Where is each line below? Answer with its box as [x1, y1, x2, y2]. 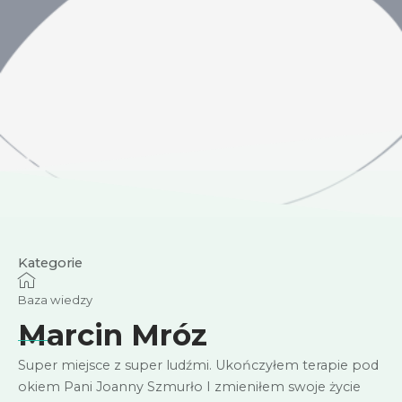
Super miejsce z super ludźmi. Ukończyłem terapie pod [18, 357, 379, 374]
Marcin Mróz [18, 317, 207, 354]
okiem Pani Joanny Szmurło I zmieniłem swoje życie [18, 379, 361, 396]
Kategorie [18, 255, 83, 272]
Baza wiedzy [18, 293, 92, 308]
